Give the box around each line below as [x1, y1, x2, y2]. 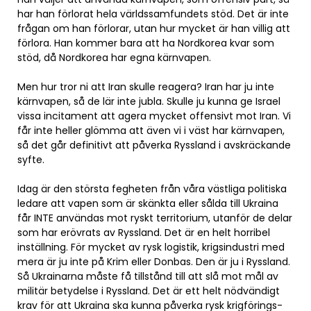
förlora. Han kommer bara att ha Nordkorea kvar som [17, 35, 274, 50]
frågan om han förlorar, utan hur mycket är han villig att [17, 21, 290, 35]
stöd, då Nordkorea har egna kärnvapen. [17, 50, 211, 65]
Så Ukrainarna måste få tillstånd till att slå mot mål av [17, 269, 278, 283]
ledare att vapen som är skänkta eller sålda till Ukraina [17, 196, 278, 210]
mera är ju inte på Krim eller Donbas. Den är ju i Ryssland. [17, 254, 290, 269]
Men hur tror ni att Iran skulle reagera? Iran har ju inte [17, 79, 274, 94]
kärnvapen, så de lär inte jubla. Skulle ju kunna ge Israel [17, 94, 280, 108]
